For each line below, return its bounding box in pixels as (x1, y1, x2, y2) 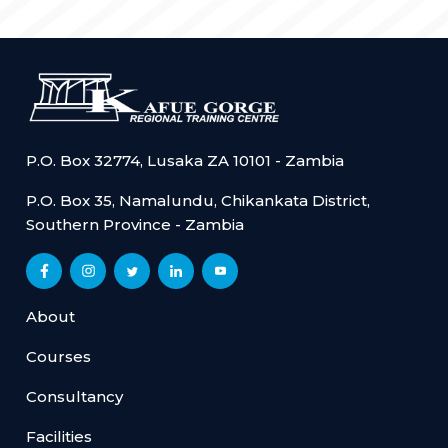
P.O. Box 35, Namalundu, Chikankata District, (26, 191, 371, 211)
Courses (26, 347, 92, 367)
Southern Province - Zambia (26, 215, 245, 235)
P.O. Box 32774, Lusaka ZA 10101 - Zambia (26, 151, 345, 171)
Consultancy (26, 387, 124, 407)
